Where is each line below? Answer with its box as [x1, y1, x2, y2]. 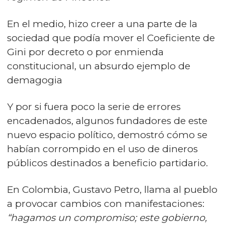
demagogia [7, 74, 62, 86]
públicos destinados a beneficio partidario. [7, 157, 208, 169]
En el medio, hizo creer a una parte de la [7, 18, 197, 30]
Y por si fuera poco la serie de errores [7, 100, 181, 113]
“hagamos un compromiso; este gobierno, [7, 211, 207, 223]
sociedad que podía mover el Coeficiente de [7, 32, 215, 44]
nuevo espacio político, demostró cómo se [7, 129, 207, 141]
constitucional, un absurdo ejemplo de [7, 60, 190, 72]
